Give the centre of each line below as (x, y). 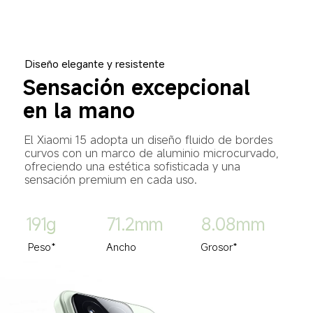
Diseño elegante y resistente (95, 64)
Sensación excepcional (140, 87)
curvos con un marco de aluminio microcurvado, (154, 153)
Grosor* (219, 246)
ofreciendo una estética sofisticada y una (134, 166)
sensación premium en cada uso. (111, 179)
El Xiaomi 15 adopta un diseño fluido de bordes (151, 139)
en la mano (79, 110)
